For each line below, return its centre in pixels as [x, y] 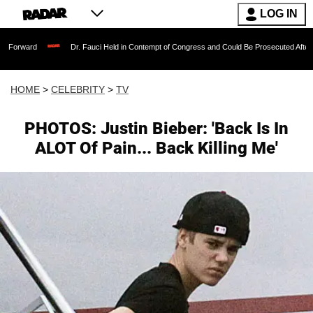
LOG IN [279, 14]
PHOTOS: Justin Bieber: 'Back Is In [156, 129]
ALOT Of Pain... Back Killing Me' [156, 148]
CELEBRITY [78, 89]
